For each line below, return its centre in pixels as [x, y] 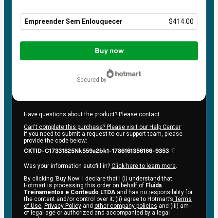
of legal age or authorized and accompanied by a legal [97, 213]
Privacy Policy [63, 206]
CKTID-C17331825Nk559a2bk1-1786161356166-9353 [96, 151]
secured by [93, 80]
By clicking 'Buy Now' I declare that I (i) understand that [98, 179]
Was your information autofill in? [68, 166]
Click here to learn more [144, 166]
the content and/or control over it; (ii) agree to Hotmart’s [99, 199]
